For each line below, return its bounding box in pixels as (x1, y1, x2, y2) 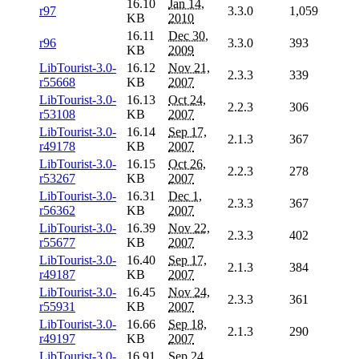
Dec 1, (168, 189, 202, 204)
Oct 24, (168, 93, 206, 107)
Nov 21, (168, 61, 210, 75)
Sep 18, (168, 317, 207, 332)
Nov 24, (168, 285, 210, 300)
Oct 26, (168, 157, 206, 171)
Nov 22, (168, 221, 210, 236)
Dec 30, (168, 29, 208, 43)
